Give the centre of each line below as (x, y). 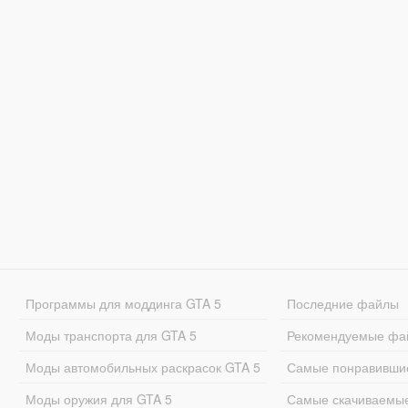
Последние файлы (343, 303)
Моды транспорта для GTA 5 (111, 335)
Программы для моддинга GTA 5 (123, 303)
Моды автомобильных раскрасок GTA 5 (143, 367)
